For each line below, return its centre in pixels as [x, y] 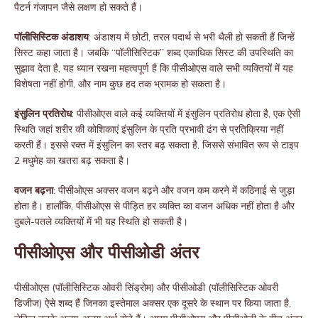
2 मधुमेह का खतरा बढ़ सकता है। [72, 161]
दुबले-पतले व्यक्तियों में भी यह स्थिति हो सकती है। [101, 222]
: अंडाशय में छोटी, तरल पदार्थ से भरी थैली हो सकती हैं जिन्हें [192, 37]
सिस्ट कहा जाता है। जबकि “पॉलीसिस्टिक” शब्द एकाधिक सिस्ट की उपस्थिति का [154, 53]
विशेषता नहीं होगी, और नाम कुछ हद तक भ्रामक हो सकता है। [120, 84]
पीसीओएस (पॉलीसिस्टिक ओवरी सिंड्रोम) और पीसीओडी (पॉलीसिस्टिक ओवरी [146, 288]
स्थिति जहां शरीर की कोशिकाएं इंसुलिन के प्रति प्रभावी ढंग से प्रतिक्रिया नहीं [149, 130]
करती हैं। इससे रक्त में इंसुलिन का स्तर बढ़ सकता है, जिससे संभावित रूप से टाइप [157, 145]
